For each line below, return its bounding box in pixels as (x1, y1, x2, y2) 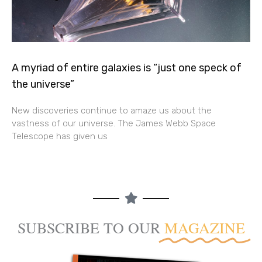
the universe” (12, 78, 74, 91)
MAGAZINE (164, 218, 245, 238)
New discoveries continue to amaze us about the (12, 105, 212, 116)
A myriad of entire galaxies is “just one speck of (12, 61, 242, 75)
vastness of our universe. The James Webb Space (12, 118, 216, 129)
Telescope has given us (12, 131, 108, 142)
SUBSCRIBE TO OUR (17, 218, 160, 238)
